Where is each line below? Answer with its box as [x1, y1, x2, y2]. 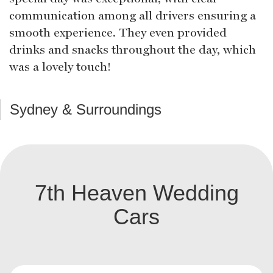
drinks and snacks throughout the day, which [9, 41, 256, 57]
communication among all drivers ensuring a [9, 7, 256, 23]
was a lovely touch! [9, 58, 111, 74]
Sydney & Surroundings [10, 101, 161, 118]
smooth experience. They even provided [9, 24, 227, 40]
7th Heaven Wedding [34, 180, 239, 205]
